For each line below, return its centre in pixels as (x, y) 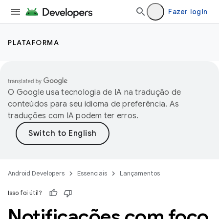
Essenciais (92, 173)
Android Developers (36, 173)
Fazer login (188, 12)
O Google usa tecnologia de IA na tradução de (94, 92)
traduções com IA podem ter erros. (73, 116)
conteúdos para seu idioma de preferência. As (93, 104)
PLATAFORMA (33, 43)
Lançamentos (140, 173)
